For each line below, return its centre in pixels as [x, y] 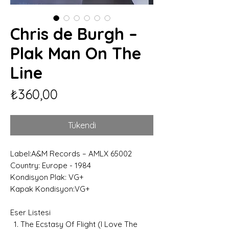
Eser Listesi [30, 212]
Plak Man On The [76, 53]
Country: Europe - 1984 [51, 165]
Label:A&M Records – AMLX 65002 [71, 153]
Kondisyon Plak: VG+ [47, 177]
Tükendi [82, 125]
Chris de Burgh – [74, 33]
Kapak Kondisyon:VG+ [50, 189]
